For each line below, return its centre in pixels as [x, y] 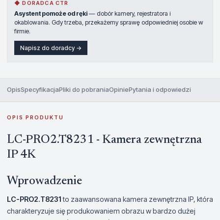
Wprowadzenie [44, 181]
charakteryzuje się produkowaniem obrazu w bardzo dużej [101, 211]
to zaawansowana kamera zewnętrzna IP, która [137, 199]
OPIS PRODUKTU [35, 117]
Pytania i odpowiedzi [160, 89]
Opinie [119, 89]
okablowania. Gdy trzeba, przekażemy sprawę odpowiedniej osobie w [109, 22]
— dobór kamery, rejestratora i [129, 13]
